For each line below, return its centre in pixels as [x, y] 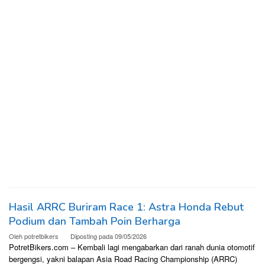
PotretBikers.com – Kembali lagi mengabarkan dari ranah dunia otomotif [132, 247]
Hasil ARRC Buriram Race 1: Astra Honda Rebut [126, 207]
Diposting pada [93, 236]
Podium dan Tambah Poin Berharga [95, 222]
